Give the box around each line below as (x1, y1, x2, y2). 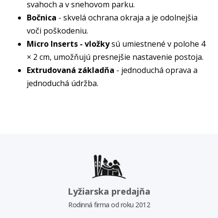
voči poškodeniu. (27, 25, 88, 36)
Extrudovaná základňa (27, 64, 114, 75)
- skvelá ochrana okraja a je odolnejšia (56, 12, 198, 23)
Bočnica (27, 12, 56, 23)
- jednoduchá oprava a (114, 64, 198, 75)
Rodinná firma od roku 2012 (68, 200, 150, 209)
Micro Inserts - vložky (27, 38, 109, 49)
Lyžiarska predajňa (68, 185, 150, 197)
